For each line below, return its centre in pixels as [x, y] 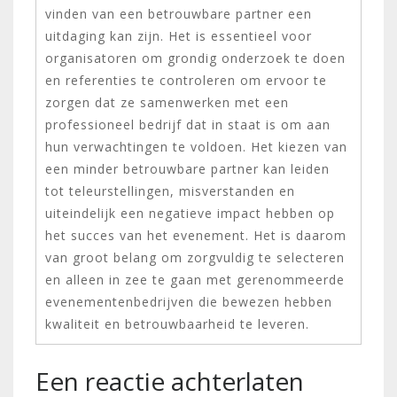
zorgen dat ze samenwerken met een [167, 102]
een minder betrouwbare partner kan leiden [187, 168]
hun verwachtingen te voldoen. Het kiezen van [196, 146]
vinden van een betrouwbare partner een [179, 13]
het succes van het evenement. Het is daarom [196, 235]
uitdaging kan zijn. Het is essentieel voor [179, 35]
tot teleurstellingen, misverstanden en [170, 191]
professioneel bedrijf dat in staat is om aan [188, 124]
